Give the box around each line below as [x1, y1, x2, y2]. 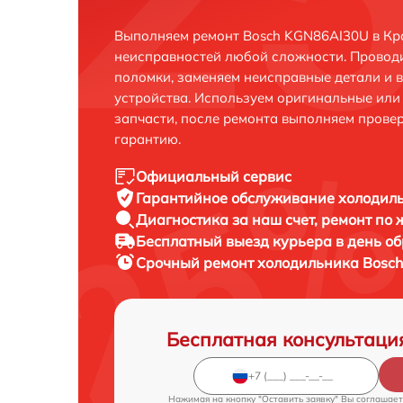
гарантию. [114, 130, 181, 148]
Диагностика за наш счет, [136, 210, 321, 228]
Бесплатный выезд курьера [136, 231, 336, 250]
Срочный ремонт [136, 253, 257, 272]
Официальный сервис [136, 166, 291, 185]
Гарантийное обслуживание [136, 188, 338, 207]
